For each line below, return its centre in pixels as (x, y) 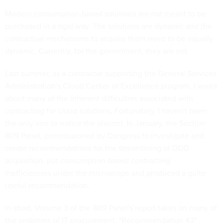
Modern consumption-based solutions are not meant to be (106, 14)
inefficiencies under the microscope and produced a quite (105, 173)
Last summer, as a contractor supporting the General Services (111, 73)
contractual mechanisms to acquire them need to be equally (109, 39)
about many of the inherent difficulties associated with (99, 98)
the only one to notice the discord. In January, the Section (105, 123)
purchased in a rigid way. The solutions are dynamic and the (109, 26)
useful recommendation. (47, 185)
